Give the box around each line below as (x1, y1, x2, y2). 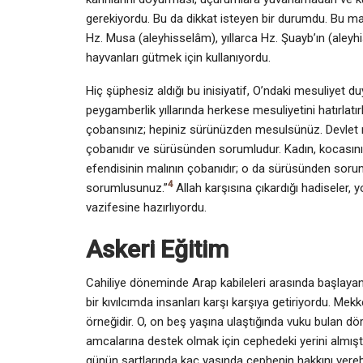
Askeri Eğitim (86, 234, 228, 263)
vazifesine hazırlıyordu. (86, 199, 207, 215)
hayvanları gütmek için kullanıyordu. (86, 49, 274, 65)
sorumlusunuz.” (86, 180, 168, 195)
